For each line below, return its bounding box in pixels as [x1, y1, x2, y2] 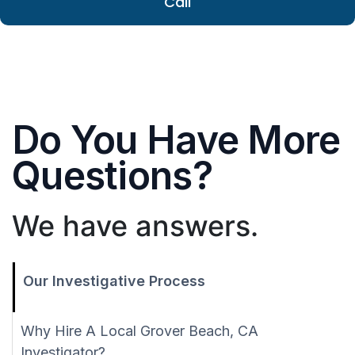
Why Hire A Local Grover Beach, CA [21, 323, 258, 340]
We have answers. [12, 208, 258, 244]
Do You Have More [12, 116, 341, 164]
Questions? [12, 152, 212, 200]
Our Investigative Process [23, 273, 205, 290]
